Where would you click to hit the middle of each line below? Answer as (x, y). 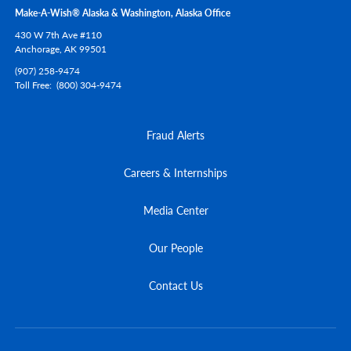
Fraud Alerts (175, 134)
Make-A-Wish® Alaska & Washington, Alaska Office (123, 13)
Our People (175, 247)
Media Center (175, 210)
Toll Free (32, 85)
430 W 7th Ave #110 (58, 34)
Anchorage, (38, 49)
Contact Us (175, 285)
